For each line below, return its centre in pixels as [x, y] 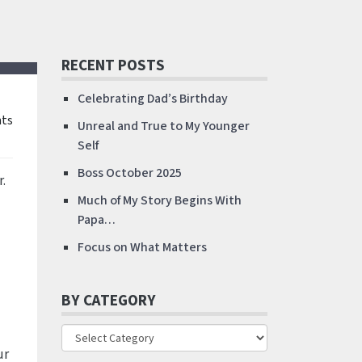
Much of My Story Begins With [160, 200]
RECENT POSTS [113, 65]
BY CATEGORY [109, 301]
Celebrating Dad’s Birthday [153, 99]
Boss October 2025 [130, 173]
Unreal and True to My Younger [164, 126]
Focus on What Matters [142, 247]
